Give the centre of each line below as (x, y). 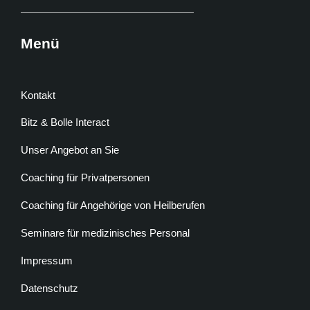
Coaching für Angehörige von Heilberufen (113, 206)
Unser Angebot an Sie (70, 150)
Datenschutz (49, 289)
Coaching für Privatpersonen (85, 178)
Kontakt (38, 95)
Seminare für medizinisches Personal (105, 233)
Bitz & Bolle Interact (65, 122)
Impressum (47, 261)
